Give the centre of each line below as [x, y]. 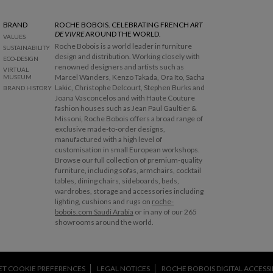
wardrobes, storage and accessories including [129, 191]
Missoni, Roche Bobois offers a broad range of [129, 118]
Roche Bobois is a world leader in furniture [123, 46]
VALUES [14, 36]
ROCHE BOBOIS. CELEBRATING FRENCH [122, 24]
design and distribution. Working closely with [127, 56]
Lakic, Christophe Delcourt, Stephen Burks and [130, 87]
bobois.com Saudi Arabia [94, 211]
